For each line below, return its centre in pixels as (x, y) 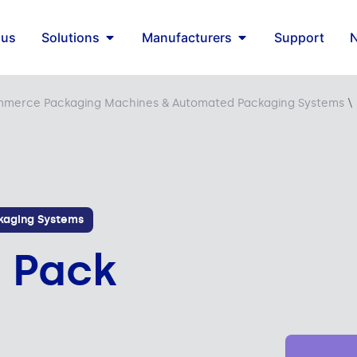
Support (299, 37)
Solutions (70, 37)
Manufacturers (186, 37)
